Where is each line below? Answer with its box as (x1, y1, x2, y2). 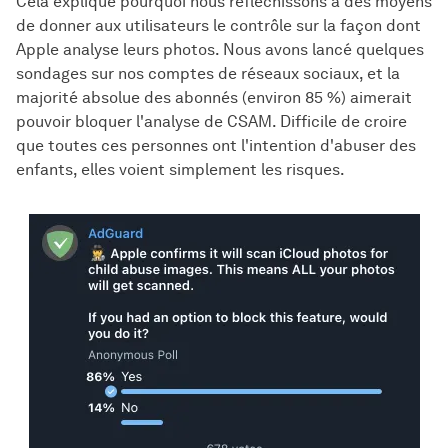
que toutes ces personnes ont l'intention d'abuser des (16, 136, 416, 156)
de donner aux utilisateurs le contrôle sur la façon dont (16, 16, 421, 36)
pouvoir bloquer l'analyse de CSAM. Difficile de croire (16, 112, 407, 132)
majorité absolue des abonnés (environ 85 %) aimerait (16, 88, 412, 108)
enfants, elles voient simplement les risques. (16, 160, 345, 180)
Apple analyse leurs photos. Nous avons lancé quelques (16, 40, 424, 60)
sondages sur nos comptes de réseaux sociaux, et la (16, 64, 400, 84)
